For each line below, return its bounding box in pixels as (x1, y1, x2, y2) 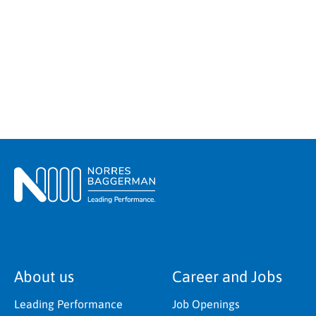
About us (14, 267, 74, 286)
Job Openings (172, 298, 240, 311)
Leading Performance (14, 298, 123, 311)
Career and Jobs (172, 267, 282, 286)
